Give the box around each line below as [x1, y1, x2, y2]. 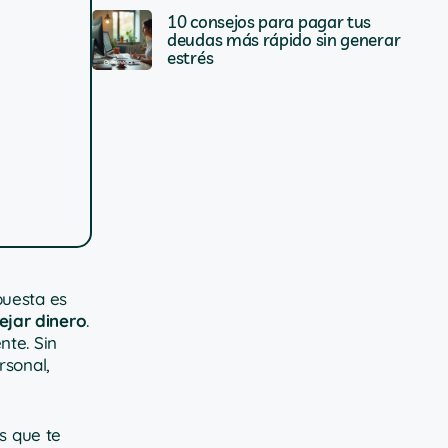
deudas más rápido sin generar [167, 29, 401, 50]
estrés [167, 47, 214, 68]
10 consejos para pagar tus [167, 11, 372, 32]
